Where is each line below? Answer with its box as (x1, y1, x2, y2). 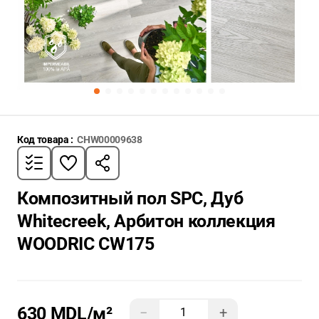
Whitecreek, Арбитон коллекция (17, 211, 276, 231)
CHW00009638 (77, 134, 142, 145)
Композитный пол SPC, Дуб (17, 188, 244, 209)
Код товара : (17, 134, 74, 145)
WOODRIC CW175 (17, 234, 155, 254)
